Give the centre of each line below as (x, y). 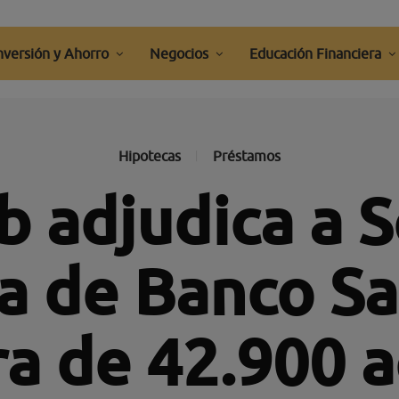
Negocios (179, 53)
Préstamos (246, 156)
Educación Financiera (316, 53)
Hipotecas (149, 156)
